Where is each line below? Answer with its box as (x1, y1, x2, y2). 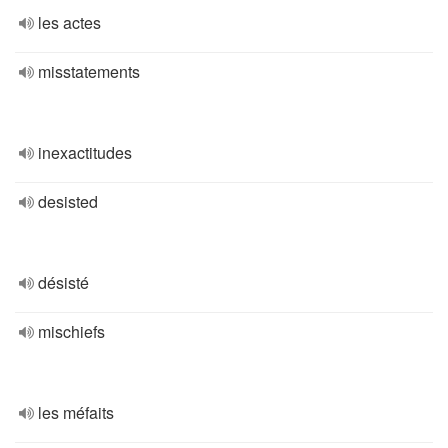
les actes (38, 11, 101, 34)
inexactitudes (38, 141, 132, 164)
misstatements (38, 60, 140, 83)
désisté (38, 271, 89, 294)
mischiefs (38, 320, 105, 343)
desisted (38, 190, 98, 213)
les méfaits (38, 401, 114, 424)
